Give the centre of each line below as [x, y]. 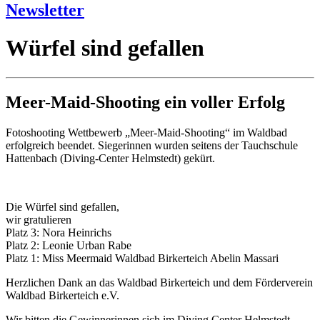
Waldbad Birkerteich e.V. [62, 295]
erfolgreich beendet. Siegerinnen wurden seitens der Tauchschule [152, 145]
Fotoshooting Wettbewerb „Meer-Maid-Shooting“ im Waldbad [146, 132]
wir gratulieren [39, 219]
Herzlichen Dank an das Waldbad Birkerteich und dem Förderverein [159, 282]
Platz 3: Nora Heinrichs [59, 232]
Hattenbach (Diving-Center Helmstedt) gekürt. [110, 158]
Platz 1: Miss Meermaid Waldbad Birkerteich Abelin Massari [142, 258]
